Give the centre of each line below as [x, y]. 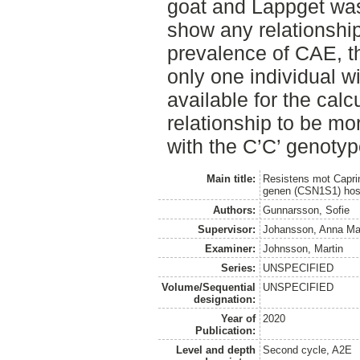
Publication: [225, 330]
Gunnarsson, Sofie [307, 210]
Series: [238, 268]
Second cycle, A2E [308, 350]
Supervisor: [226, 229]
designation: [224, 299]
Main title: [231, 178]
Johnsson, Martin [303, 248]
